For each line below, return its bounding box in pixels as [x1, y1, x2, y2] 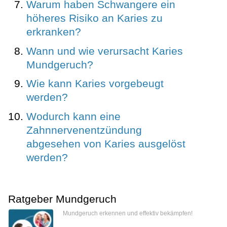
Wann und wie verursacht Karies [26, 45, 183, 57]
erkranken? [26, 26, 81, 38]
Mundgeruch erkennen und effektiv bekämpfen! [63, 210, 193, 217]
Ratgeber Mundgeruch [8, 193, 117, 205]
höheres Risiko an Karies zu [26, 12, 163, 24]
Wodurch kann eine [26, 110, 121, 122]
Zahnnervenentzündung [26, 124, 142, 136]
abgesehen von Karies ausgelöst [26, 137, 185, 149]
